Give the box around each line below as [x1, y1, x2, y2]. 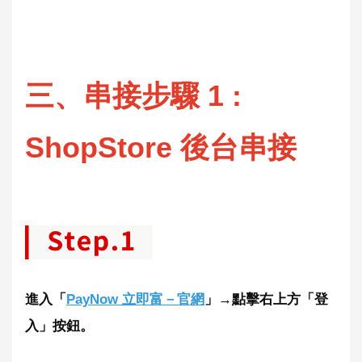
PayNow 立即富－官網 [66, 290, 204, 307]
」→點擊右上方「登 [204, 290, 328, 307]
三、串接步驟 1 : [25, 78, 242, 112]
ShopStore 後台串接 [25, 130, 297, 164]
